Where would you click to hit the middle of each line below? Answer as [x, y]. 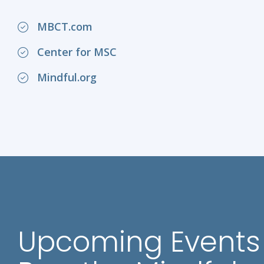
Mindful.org [67, 77]
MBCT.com [65, 27]
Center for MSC [77, 52]
